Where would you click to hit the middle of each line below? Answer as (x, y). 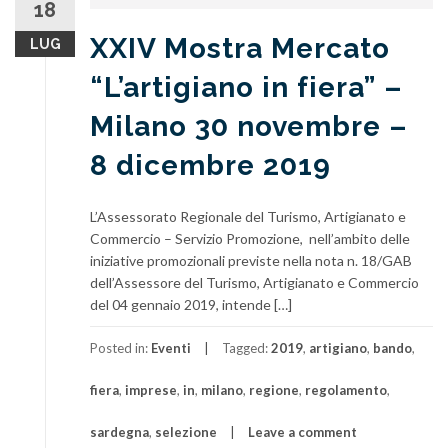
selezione (186, 432)
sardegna (119, 432)
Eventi (171, 348)
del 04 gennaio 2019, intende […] (191, 304)
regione (274, 390)
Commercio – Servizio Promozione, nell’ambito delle (250, 238)
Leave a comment (302, 432)
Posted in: (120, 348)
